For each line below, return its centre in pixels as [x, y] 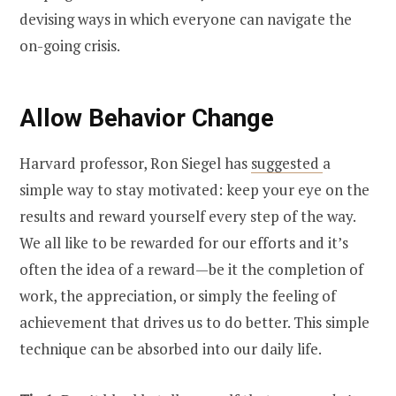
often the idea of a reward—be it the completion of [191, 269]
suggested [287, 163]
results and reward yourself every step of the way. [187, 216]
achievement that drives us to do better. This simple [194, 322]
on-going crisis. [71, 46]
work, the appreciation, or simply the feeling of [178, 295]
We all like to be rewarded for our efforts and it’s [184, 242]
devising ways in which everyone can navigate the [186, 19]
